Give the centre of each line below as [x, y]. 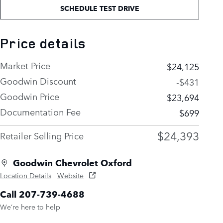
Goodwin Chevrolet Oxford [72, 163]
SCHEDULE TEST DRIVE [100, 8]
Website [70, 175]
